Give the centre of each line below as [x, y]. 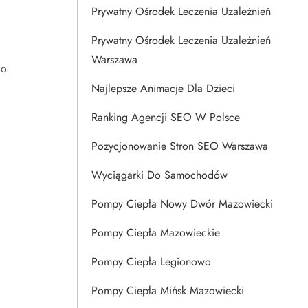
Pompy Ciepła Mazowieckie [156, 233]
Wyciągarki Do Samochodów [159, 175]
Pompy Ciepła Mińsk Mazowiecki [168, 290]
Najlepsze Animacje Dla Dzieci [163, 88]
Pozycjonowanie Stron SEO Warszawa [180, 146]
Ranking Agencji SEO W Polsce [166, 117]
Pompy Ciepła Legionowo [151, 262]
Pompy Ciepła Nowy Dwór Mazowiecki [182, 204]
